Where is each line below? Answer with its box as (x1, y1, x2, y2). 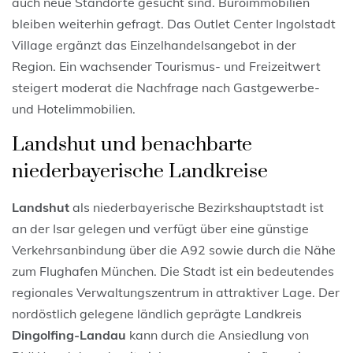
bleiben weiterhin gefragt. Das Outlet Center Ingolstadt (12, 15, 336, 32)
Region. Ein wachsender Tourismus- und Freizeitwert (12, 58, 321, 74)
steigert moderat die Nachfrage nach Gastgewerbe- (12, 79, 320, 95)
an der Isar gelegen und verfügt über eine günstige (12, 220, 309, 236)
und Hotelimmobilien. (12, 100, 136, 117)
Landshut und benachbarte (12, 132, 252, 157)
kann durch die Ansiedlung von (126, 326, 309, 343)
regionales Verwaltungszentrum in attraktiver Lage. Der (12, 284, 340, 300)
